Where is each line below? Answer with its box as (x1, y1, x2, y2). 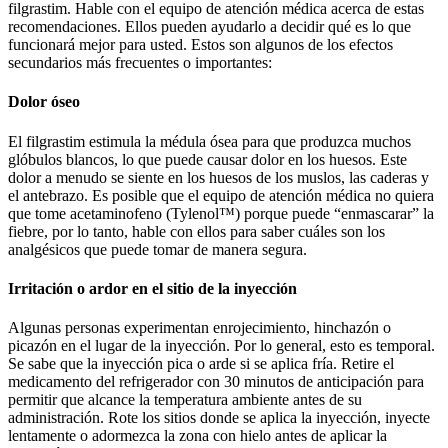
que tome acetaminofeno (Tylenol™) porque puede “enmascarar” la (8, 204, 434, 222)
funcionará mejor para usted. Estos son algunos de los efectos (8, 35, 393, 53)
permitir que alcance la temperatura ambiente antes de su (8, 391, 362, 409)
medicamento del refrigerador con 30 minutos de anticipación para (8, 373, 424, 391)
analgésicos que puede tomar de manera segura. (8, 240, 307, 258)
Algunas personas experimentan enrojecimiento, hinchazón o (8, 319, 391, 337)
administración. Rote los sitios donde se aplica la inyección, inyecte (8, 409, 430, 427)
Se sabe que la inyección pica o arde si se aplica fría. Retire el (8, 355, 394, 373)
